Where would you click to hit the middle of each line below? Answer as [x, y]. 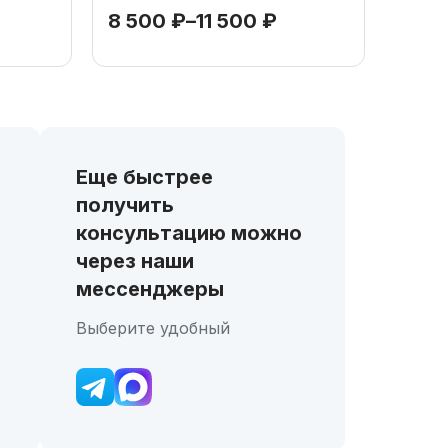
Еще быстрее [145, 177]
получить [125, 205]
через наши [135, 261]
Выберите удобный [153, 328]
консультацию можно [189, 233]
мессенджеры [150, 289]
